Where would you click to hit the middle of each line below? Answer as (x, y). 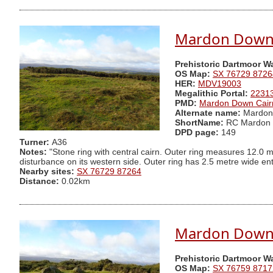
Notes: (33, 152)
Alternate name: (209, 113)
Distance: (39, 182)
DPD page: (197, 133)
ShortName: (199, 123)
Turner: (36, 143)
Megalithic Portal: (211, 94)
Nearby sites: (47, 172)
